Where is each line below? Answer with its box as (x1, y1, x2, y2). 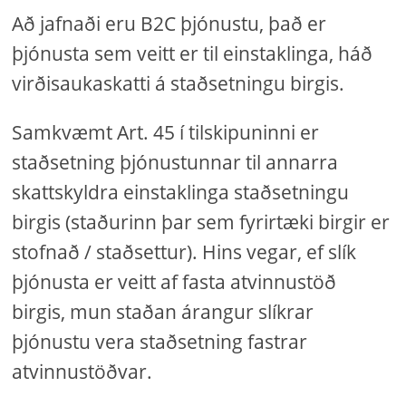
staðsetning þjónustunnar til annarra (12, 150, 339, 175)
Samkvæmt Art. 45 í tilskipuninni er (12, 120, 320, 145)
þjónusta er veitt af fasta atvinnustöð (12, 269, 337, 295)
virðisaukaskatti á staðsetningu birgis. (12, 71, 345, 96)
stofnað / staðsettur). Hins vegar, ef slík (12, 239, 357, 265)
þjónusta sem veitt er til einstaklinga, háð (12, 41, 373, 66)
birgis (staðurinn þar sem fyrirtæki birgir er (12, 209, 391, 235)
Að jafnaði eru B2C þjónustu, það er (12, 11, 327, 36)
